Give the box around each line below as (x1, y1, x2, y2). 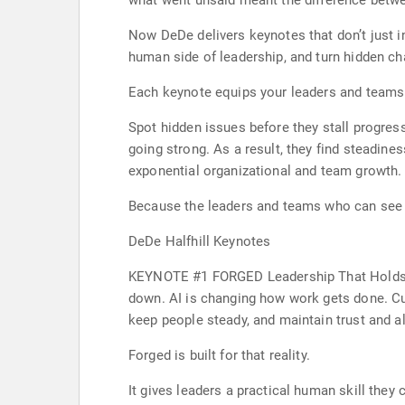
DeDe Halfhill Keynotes (128, 233, 271, 250)
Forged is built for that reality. (128, 347, 310, 363)
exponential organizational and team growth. (128, 163, 402, 179)
